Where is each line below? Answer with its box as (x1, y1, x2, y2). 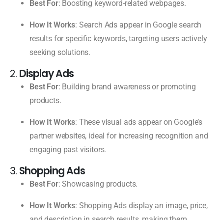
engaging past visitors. (29, 144, 107, 154)
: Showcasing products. (58, 179, 138, 189)
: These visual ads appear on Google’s (75, 117, 203, 127)
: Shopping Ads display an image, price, (75, 200, 208, 210)
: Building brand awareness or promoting (58, 82, 196, 91)
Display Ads (19, 66, 74, 81)
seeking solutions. (29, 47, 91, 57)
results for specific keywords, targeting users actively (29, 33, 207, 43)
